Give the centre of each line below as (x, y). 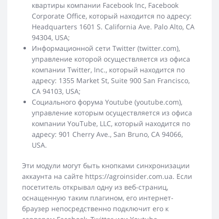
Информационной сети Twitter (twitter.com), (106, 48)
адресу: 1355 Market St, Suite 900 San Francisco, (111, 81)
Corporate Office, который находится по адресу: (112, 16)
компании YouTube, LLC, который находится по (111, 124)
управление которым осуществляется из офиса (112, 113)
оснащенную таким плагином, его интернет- (98, 198)
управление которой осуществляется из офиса (111, 59)
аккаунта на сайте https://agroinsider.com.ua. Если (107, 176)
